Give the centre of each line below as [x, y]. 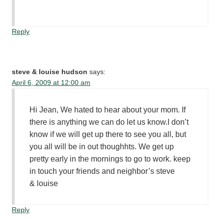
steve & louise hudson [50, 72]
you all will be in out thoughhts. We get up [102, 146]
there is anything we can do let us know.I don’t [109, 122]
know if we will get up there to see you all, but [108, 134]
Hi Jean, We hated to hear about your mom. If [108, 110]
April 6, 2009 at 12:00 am [51, 82]
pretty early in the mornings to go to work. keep [110, 159]
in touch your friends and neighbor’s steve [102, 171]
